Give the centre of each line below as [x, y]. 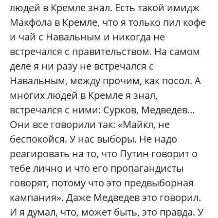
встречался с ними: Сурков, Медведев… [102, 110]
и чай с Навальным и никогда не [87, 37]
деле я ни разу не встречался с [82, 66]
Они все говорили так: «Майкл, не [90, 124]
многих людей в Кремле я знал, [84, 95]
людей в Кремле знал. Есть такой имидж [105, 8]
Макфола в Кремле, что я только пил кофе [108, 22]
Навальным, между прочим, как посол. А [105, 81]
